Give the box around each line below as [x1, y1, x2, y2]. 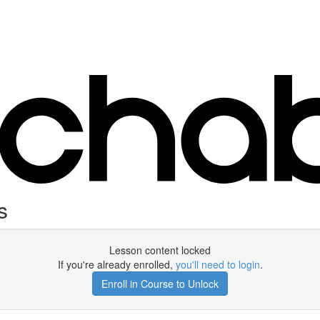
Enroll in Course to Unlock [101, 276, 219, 291]
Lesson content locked [109, 243, 211, 257]
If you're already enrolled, [57, 257, 176, 271]
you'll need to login [175, 257, 260, 271]
